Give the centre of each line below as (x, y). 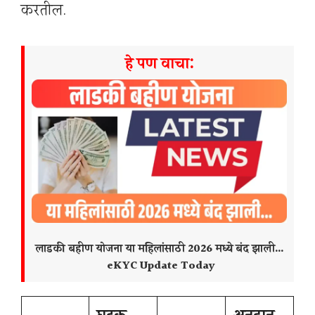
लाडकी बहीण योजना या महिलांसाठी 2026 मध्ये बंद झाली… (159, 250)
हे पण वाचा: (159, 65)
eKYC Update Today (159, 266)
